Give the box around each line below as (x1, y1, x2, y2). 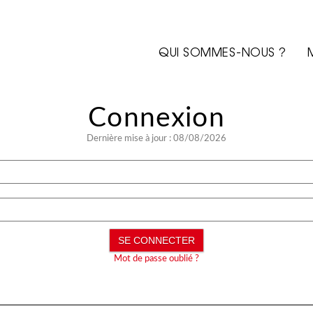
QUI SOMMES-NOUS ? (159, 48, 286, 59)
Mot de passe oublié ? (114, 254, 199, 263)
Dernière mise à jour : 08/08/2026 (87, 134, 226, 143)
